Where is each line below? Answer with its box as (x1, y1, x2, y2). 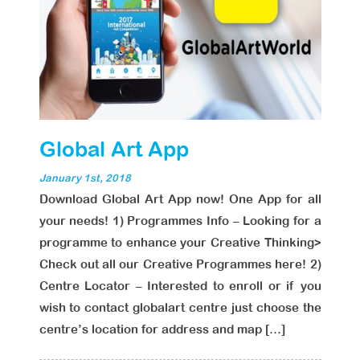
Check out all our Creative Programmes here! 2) (39, 257, 321, 271)
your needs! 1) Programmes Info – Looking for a (39, 214, 321, 227)
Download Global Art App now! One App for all (39, 192, 321, 206)
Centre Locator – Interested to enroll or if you (39, 279, 321, 292)
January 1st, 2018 (39, 172, 131, 184)
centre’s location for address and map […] (39, 322, 285, 336)
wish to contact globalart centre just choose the (39, 301, 321, 314)
